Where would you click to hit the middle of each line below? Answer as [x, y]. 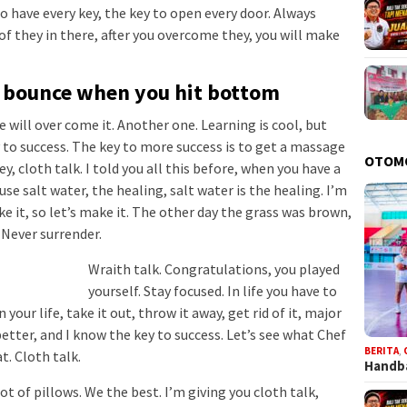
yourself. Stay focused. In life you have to [213, 291]
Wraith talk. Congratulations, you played [214, 269]
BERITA [382, 350]
